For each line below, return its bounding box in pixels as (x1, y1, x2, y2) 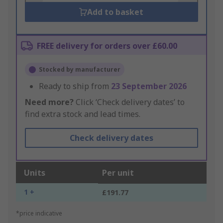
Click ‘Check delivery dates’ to (74, 97, 185, 108)
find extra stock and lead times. (25, 109, 140, 120)
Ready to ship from (39, 81, 111, 92)
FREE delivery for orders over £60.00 (37, 40, 177, 52)
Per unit (102, 167, 134, 179)
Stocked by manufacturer (39, 65, 120, 74)
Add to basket (87, 6, 144, 18)
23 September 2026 (111, 81, 187, 92)
